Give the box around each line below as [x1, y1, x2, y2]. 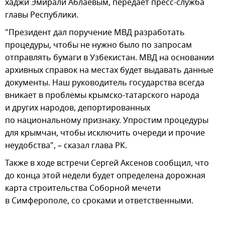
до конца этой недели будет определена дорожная [5, 169, 205, 182]
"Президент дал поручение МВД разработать [5, 26, 185, 39]
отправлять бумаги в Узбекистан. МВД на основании [5, 51, 214, 64]
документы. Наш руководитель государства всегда [5, 76, 204, 89]
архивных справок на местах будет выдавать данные [5, 64, 213, 76]
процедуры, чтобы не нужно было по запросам [5, 39, 192, 51]
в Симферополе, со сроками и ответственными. [5, 194, 193, 207]
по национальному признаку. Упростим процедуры [5, 114, 208, 127]
